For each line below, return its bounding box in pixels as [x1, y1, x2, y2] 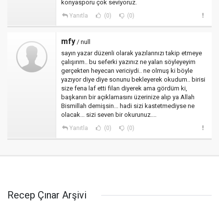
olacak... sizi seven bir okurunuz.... [61, 111, 156, 118]
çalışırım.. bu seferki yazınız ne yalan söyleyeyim [61, 58, 196, 66]
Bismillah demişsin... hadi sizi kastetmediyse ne [61, 102, 195, 109]
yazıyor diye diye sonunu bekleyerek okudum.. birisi [61, 76, 205, 83]
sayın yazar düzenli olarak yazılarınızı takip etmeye [61, 49, 202, 57]
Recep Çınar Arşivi [7, 189, 87, 201]
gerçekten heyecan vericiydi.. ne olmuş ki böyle [61, 67, 193, 74]
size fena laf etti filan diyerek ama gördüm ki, [61, 85, 187, 92]
